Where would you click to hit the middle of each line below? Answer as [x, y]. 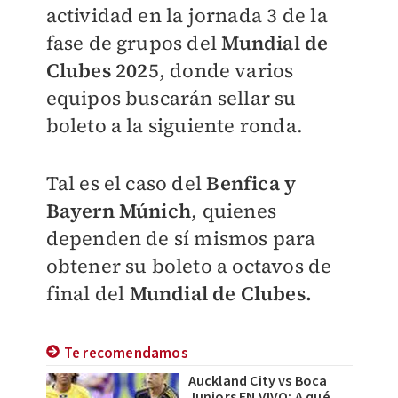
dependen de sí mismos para [181, 238]
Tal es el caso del [126, 183]
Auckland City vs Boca [258, 381]
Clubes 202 [97, 70]
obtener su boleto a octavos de [189, 266]
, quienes [234, 211]
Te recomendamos [126, 354]
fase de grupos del [134, 43]
